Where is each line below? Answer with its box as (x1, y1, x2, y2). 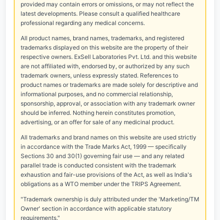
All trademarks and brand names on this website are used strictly (21, 134, 196, 141)
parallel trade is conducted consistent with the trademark (21, 162, 176, 169)
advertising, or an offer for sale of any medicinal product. (21, 118, 174, 126)
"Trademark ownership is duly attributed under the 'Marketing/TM (21, 195, 199, 203)
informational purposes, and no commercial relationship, (21, 90, 173, 98)
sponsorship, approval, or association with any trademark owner (21, 100, 195, 107)
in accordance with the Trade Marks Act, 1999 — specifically (21, 143, 187, 150)
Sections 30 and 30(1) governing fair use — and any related (21, 152, 184, 160)
